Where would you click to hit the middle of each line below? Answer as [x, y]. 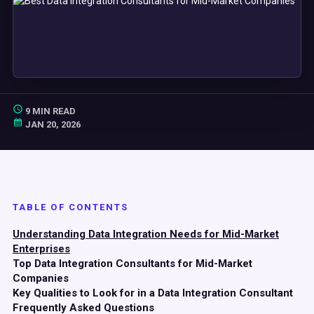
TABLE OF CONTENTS [71, 207]
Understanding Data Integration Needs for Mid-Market [146, 234]
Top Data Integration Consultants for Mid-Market [132, 264]
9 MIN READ [49, 111]
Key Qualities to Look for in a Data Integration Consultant [153, 293]
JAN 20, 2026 [52, 124]
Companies [41, 278]
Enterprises [41, 249]
